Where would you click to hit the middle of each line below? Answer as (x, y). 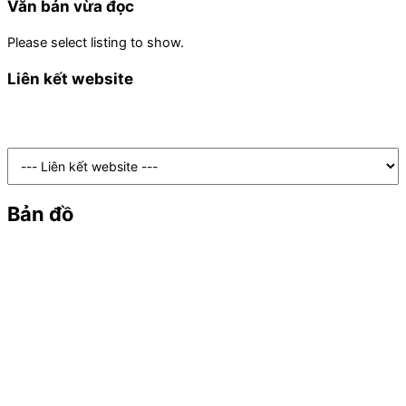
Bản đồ (40, 214)
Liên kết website (70, 79)
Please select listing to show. (96, 43)
